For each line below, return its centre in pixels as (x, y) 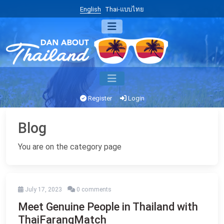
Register (99, 98)
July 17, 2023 (43, 189)
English (90, 9)
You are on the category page (70, 147)
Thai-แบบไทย (124, 9)
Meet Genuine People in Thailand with (108, 207)
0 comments (94, 189)
